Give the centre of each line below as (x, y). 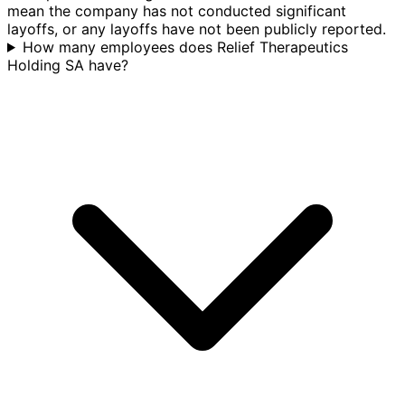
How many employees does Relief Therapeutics (185, 47)
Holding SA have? (68, 65)
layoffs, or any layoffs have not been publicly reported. (197, 28)
